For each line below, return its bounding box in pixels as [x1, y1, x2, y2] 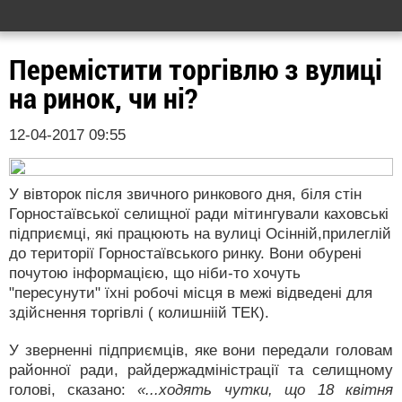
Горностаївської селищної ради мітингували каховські [9, 205, 389, 223]
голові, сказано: [9, 381, 137, 398]
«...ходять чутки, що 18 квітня [137, 381, 393, 398]
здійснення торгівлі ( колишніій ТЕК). [9, 304, 269, 321]
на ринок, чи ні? [9, 82, 197, 116]
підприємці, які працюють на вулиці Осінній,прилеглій [9, 225, 391, 242]
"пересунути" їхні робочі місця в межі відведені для [9, 284, 372, 301]
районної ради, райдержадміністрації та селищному [9, 362, 393, 379]
